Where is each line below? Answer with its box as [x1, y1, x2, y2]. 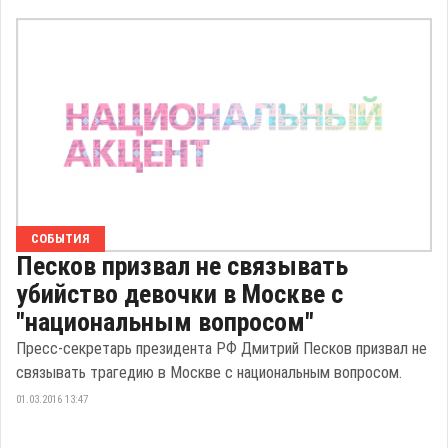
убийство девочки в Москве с [16, 279, 343, 310]
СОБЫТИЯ [31, 231, 90, 247]
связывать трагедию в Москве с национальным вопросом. [16, 363, 402, 383]
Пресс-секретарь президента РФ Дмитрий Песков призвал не [16, 339, 427, 359]
